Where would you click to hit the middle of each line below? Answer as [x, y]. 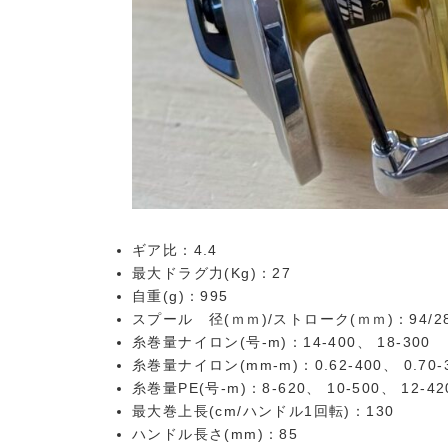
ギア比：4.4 [175, 250]
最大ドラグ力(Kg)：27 [212, 273]
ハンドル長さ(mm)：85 [215, 434]
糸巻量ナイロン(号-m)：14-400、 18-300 [281, 342]
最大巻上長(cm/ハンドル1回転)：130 [263, 411]
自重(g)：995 [180, 296]
